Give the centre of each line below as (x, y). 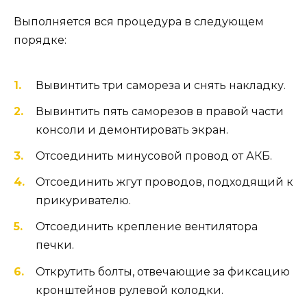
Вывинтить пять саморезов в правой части (160, 111)
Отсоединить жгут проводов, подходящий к (164, 182)
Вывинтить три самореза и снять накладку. (161, 85)
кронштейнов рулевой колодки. (130, 290)
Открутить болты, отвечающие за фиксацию (163, 271)
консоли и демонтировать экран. (132, 130)
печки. (55, 245)
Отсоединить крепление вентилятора (147, 227)
